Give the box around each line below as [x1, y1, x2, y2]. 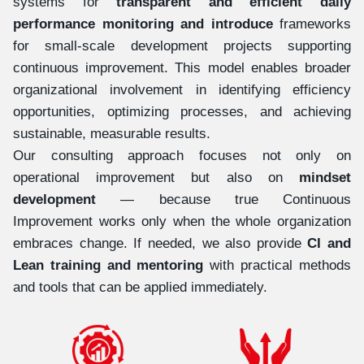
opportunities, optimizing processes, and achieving [13, 104, 351, 119]
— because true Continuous [96, 192, 351, 207]
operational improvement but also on [13, 170, 299, 185]
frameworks [272, 16, 351, 32]
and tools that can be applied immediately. [13, 279, 267, 295]
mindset [299, 170, 351, 185]
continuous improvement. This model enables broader [13, 60, 351, 76]
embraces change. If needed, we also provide [13, 236, 308, 251]
